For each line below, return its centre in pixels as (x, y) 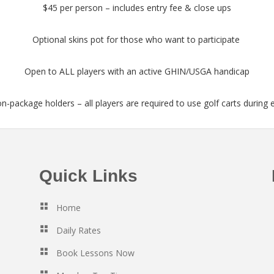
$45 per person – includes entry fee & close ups (137, 8)
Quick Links (88, 176)
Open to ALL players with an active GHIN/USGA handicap (137, 71)
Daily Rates (79, 230)
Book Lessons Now (95, 253)
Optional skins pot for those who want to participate (137, 39)
